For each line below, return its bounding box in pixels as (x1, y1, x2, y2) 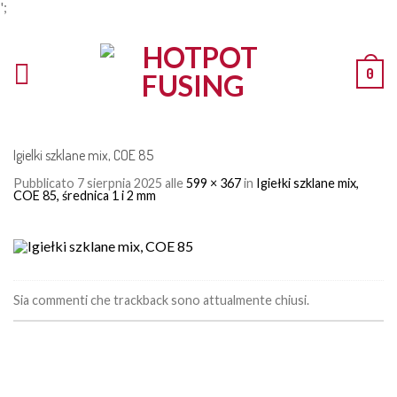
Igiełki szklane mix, (256, 175, 359, 191)
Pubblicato (13, 175, 77, 191)
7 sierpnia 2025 (77, 175, 162, 191)
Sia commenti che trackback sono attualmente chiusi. (13, 292, 309, 307)
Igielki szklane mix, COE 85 (13, 146, 153, 164)
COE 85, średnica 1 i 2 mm (13, 188, 156, 203)
